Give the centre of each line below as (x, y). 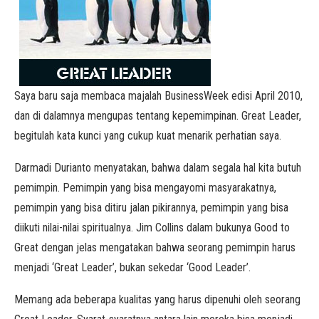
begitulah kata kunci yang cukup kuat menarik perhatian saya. (148, 136)
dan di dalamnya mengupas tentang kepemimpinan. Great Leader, (158, 116)
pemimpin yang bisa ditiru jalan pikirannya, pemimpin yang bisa (151, 208)
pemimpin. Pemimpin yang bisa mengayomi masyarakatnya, (145, 188)
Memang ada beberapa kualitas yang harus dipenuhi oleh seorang (157, 299)
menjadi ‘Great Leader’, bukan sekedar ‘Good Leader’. (132, 267)
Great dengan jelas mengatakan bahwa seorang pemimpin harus (155, 247)
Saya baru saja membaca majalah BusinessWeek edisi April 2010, (158, 96)
